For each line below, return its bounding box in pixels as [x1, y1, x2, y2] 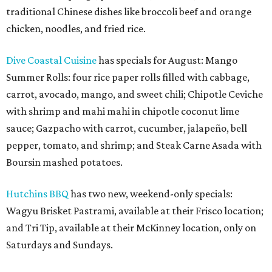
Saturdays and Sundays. [6, 239, 113, 251]
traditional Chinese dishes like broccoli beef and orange [6, 5, 251, 18]
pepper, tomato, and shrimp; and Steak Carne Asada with [6, 139, 262, 151]
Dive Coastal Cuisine [6, 54, 97, 66]
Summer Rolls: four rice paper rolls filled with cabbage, [6, 71, 250, 83]
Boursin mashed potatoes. [6, 156, 123, 168]
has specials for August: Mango [97, 54, 237, 66]
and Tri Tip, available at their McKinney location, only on [6, 222, 256, 234]
